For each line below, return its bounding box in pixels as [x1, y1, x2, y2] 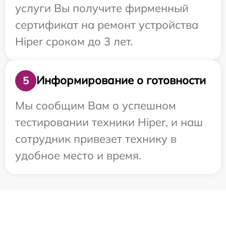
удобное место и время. [15, 148, 141, 162]
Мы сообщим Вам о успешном [15, 98, 176, 112]
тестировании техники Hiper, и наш [15, 115, 203, 129]
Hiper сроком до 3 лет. [15, 34, 133, 48]
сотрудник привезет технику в [15, 131, 177, 146]
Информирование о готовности [36, 73, 206, 88]
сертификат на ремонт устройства [15, 17, 198, 32]
